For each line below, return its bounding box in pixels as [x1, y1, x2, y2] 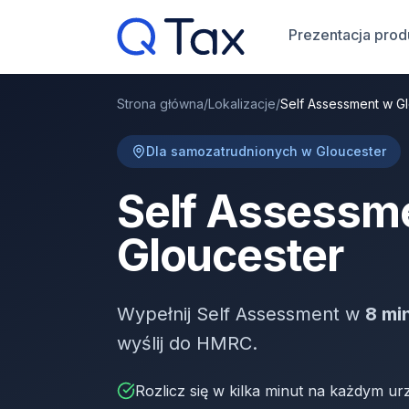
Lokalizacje [208, 96, 276, 111]
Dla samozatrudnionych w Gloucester [146, 143, 386, 159]
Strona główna [117, 96, 204, 111]
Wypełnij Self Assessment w [117, 303, 365, 325]
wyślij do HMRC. [117, 332, 257, 354]
